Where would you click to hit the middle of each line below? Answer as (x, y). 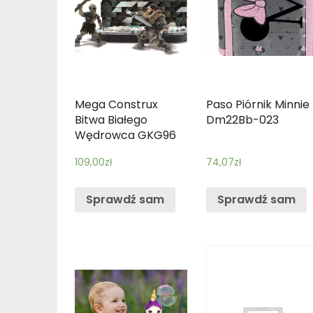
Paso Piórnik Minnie (258, 104)
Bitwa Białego (111, 120)
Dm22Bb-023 (243, 120)
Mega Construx (116, 104)
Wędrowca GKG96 (125, 135)
